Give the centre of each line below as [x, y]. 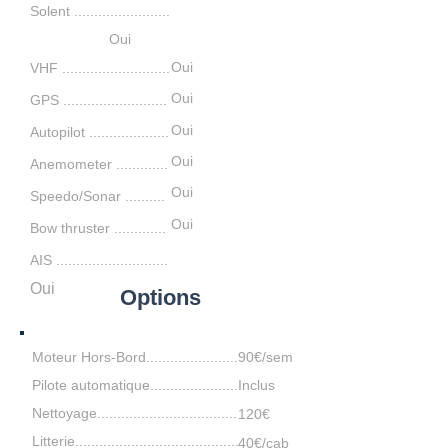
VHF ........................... [100, 68]
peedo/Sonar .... [90, 196]
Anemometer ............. [99, 164]
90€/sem [265, 357]
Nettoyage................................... [134, 413]
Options [160, 297]
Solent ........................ [100, 11]
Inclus [256, 385]
